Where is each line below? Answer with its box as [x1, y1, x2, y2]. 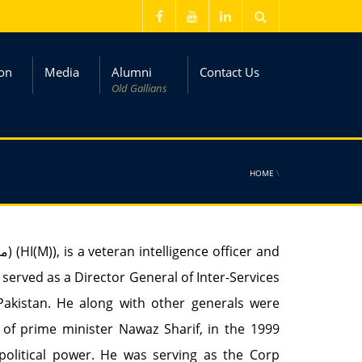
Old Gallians [112, 81, 167, 95]
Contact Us [200, 64, 259, 80]
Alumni [112, 64, 152, 80]
